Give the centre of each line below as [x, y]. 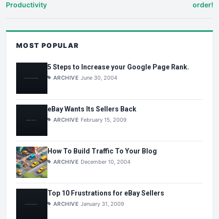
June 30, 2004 [99, 78]
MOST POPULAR [48, 45]
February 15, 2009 [104, 120]
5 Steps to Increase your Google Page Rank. [118, 67]
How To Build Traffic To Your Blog [102, 151]
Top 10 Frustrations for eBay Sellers [106, 193]
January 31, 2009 [103, 204]
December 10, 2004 [106, 162]
